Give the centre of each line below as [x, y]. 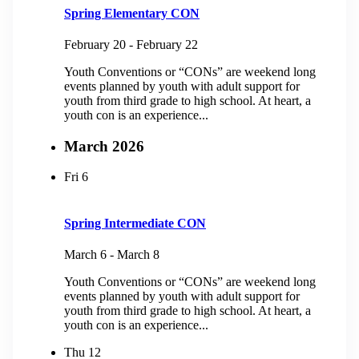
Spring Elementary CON [132, 13]
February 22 [167, 44]
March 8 [138, 254]
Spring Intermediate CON [135, 223]
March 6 [85, 254]
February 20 [95, 44]
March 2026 [104, 146]
